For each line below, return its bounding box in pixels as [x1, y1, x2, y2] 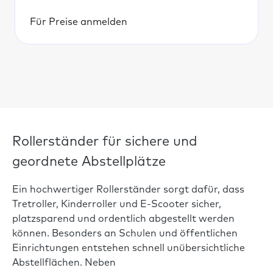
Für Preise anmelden [30, 17, 127, 27]
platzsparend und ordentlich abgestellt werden [12, 214, 235, 224]
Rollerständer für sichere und [12, 135, 197, 149]
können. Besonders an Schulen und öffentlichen [12, 229, 238, 239]
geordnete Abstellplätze [12, 155, 166, 169]
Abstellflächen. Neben [12, 258, 116, 268]
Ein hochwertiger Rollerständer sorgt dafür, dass [12, 185, 244, 195]
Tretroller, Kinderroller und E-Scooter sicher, [12, 199, 221, 210]
